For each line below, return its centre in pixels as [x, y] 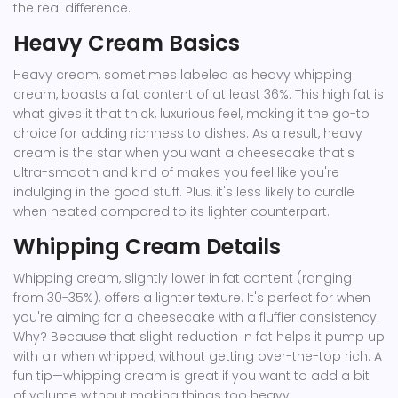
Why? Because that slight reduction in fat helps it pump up [199, 337]
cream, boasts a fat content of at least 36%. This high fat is [199, 95]
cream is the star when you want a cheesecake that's [184, 153]
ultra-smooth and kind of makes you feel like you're [176, 173]
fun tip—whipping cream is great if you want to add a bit [191, 376]
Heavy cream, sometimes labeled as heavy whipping [183, 75]
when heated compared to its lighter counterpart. [171, 212]
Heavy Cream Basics [127, 44]
